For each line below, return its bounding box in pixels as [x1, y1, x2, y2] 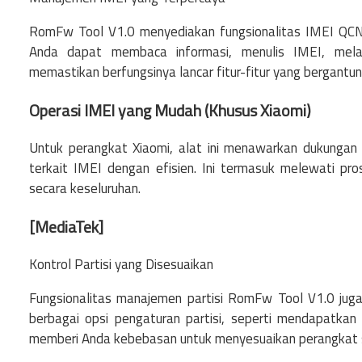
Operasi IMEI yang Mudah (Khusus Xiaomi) [29, 97, 311, 123]
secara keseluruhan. [29, 177, 141, 199]
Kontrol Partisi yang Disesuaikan [29, 253, 213, 275]
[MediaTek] [29, 213, 103, 239]
